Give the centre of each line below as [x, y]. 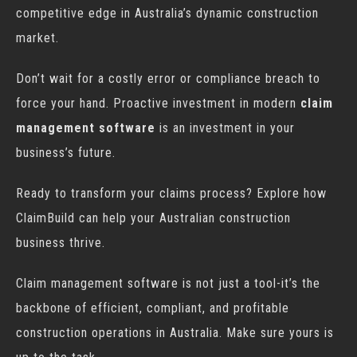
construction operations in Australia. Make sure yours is [175, 333]
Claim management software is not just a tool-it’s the [168, 283]
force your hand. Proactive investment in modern [158, 103]
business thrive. [61, 243]
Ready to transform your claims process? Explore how [171, 193]
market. [37, 38]
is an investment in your [225, 128]
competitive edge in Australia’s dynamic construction [167, 13]
